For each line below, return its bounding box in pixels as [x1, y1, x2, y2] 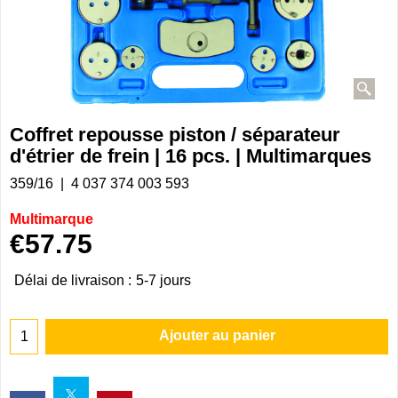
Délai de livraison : [14, 273, 131, 289]
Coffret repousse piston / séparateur [10, 123, 340, 146]
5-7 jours [136, 273, 191, 289]
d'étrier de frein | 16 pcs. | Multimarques [10, 144, 371, 167]
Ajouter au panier [158, 327, 275, 343]
